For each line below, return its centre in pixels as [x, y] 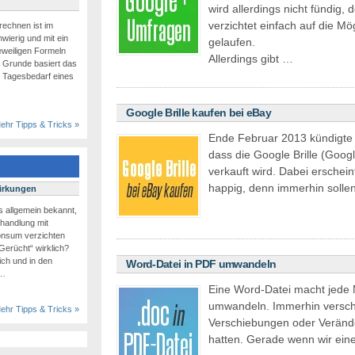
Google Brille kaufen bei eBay [198, 113]
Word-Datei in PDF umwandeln [201, 264]
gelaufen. [232, 42]
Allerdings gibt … [251, 59]
